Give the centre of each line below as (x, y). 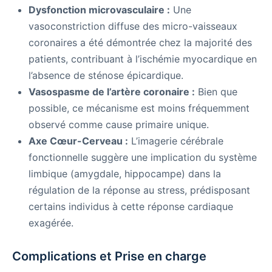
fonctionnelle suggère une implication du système (143, 158)
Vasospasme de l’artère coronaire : (112, 92)
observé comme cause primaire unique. (119, 125)
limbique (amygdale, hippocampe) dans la (125, 174)
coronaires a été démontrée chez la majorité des (140, 43)
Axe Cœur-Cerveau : (78, 141)
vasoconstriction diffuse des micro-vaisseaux (133, 26)
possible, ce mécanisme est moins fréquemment (139, 108)
